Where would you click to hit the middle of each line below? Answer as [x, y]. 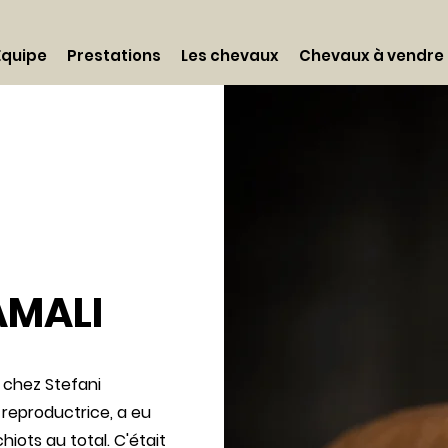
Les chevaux [230, 55]
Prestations [114, 55]
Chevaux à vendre [371, 55]
